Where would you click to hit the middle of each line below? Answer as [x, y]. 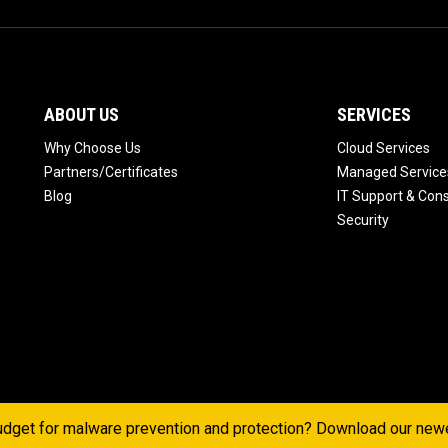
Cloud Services [383, 148]
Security [362, 220]
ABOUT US [81, 115]
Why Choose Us [92, 148]
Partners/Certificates [111, 172]
